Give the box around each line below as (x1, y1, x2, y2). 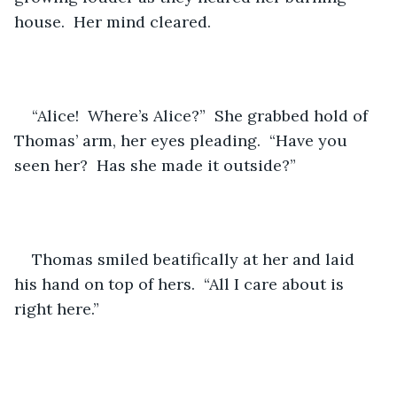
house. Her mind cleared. (14, 11, 211, 32)
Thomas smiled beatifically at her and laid (32, 248, 359, 269)
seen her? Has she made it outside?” (14, 154, 296, 175)
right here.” (14, 298, 99, 319)
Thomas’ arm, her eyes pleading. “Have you (14, 129, 352, 151)
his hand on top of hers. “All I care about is (14, 273, 348, 294)
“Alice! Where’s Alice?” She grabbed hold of (32, 105, 372, 126)
